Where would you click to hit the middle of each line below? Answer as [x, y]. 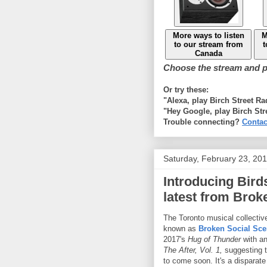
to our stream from [208, 44]
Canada [208, 53]
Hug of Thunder [215, 239]
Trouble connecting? [203, 122]
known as [181, 228]
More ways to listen [208, 35]
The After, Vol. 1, [193, 250]
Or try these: [186, 89]
